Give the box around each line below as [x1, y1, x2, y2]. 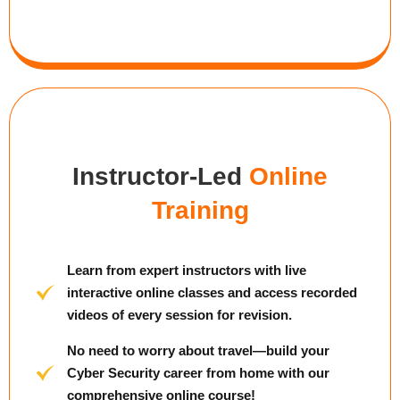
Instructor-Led [72, 162, 249, 190]
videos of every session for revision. [66, 307, 292, 322]
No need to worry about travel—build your [66, 343, 329, 358]
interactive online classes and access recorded [66, 285, 357, 300]
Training [151, 196, 249, 224]
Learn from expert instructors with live [66, 262, 306, 278]
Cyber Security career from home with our [66, 365, 329, 380]
